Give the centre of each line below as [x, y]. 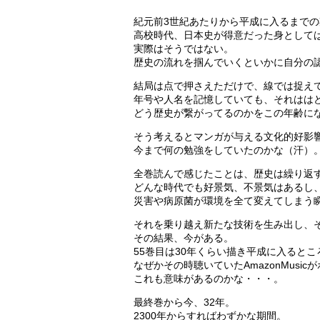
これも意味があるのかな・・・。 [209, 278]
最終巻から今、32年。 [184, 302]
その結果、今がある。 [184, 237]
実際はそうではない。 [184, 48]
